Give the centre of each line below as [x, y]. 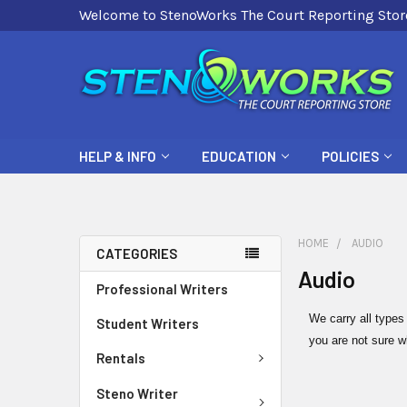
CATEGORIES [137, 253]
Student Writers [148, 323]
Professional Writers [162, 289]
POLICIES [350, 156]
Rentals [121, 358]
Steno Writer [137, 393]
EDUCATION [239, 156]
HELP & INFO [118, 156]
